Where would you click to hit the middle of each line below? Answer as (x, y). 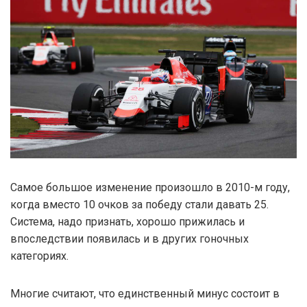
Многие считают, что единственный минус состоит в (145, 293)
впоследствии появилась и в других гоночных (130, 238)
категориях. (39, 256)
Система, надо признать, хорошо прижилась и (127, 221)
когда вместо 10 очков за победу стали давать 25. (139, 204)
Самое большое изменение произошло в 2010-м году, (150, 187)
